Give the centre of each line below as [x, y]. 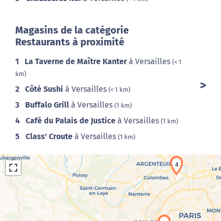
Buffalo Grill [47, 105]
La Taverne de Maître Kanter [76, 61]
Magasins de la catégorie [72, 30]
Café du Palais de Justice [71, 121]
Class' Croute [49, 136]
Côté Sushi [44, 89]
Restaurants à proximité [70, 42]
